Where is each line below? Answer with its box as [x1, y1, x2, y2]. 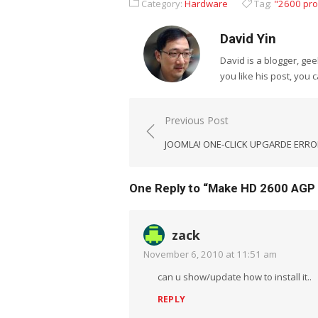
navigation [143, 132, 219, 150]
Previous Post [165, 114, 229, 127]
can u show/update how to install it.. [158, 270, 312, 283]
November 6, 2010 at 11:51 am [143, 248, 277, 261]
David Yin [220, 31, 276, 47]
